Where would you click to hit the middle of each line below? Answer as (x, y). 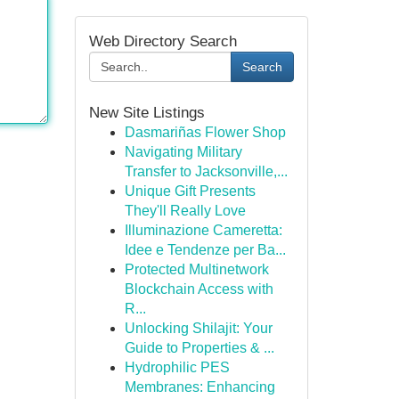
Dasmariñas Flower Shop (205, 132)
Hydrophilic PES (177, 367)
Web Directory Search (163, 41)
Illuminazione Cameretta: (203, 230)
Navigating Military (183, 152)
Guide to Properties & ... (199, 348)
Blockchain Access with (199, 289)
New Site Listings (147, 112)
